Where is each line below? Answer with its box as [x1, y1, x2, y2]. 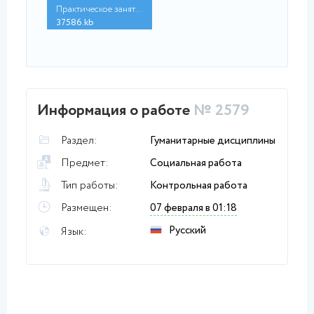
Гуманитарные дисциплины [150, 133, 275, 149]
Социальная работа [150, 156, 242, 171]
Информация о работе [37, 100, 193, 122]
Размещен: [61, 200, 112, 216]
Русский [169, 223, 206, 238]
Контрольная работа [150, 178, 247, 193]
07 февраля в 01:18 [150, 200, 237, 216]
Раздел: [61, 133, 97, 149]
